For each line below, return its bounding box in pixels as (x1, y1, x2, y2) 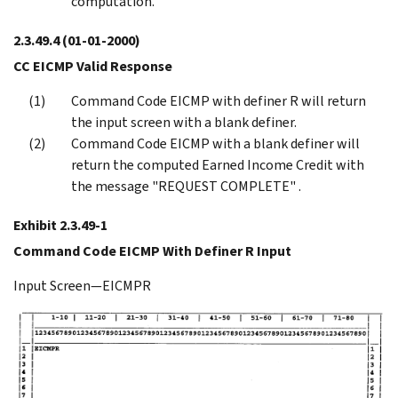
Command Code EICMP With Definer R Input (13, 241, 291, 260)
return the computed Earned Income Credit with (71, 155, 364, 174)
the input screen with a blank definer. (71, 112, 297, 131)
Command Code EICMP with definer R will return (71, 91, 366, 110)
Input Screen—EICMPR (13, 275, 151, 295)
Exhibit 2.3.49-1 (13, 215, 107, 235)
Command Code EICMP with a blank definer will (71, 133, 360, 153)
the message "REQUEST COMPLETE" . (71, 176, 301, 195)
